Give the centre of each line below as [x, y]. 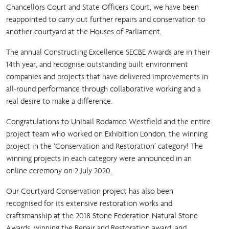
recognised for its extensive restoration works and [89, 203]
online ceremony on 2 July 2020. [59, 170]
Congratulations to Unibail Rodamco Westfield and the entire [108, 121]
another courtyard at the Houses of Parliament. [84, 31]
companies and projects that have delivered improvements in [107, 76]
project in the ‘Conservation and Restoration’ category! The [105, 146]
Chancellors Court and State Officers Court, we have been [102, 7]
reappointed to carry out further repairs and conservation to [106, 19]
